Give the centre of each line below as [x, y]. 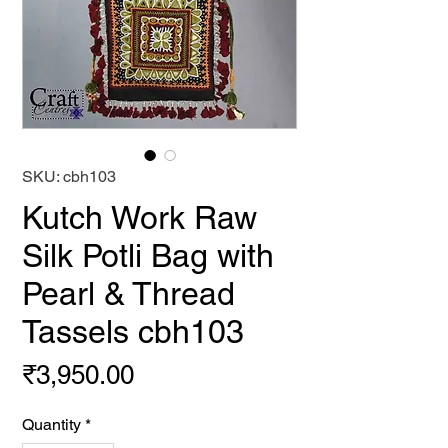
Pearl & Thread [128, 293]
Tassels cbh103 [133, 331]
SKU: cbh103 [69, 176]
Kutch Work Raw [139, 217]
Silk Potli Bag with [148, 255]
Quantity [51, 424]
